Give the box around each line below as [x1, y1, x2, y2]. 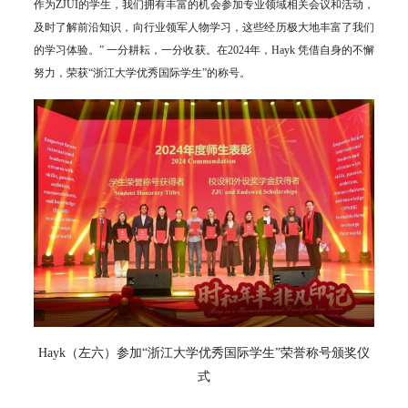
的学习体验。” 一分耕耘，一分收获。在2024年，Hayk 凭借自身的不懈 [33, 44, 375, 57]
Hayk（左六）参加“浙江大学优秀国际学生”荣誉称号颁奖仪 [38, 345, 370, 360]
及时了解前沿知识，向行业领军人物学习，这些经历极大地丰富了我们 [33, 21, 375, 35]
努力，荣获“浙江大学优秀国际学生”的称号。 [33, 66, 250, 80]
